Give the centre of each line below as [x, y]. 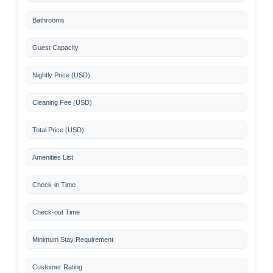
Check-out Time [56, 212]
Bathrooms [48, 20]
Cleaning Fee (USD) [62, 102]
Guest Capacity [55, 48]
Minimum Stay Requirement [73, 239]
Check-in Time [54, 185]
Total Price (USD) [58, 130]
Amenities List [53, 157]
